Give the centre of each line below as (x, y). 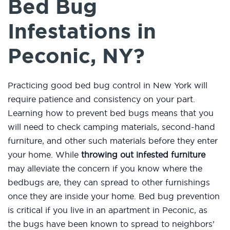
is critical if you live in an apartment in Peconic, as (108, 210)
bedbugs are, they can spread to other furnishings (109, 183)
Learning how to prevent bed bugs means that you (111, 113)
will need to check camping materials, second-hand (111, 127)
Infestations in (82, 32)
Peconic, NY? (76, 56)
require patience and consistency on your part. (101, 99)
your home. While (44, 155)
